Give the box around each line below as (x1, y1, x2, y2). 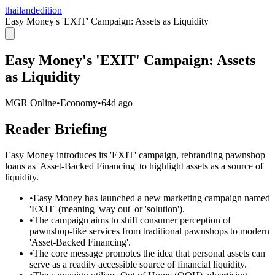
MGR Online (5, 97, 56, 108)
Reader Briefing (5, 120, 107, 137)
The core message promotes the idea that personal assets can (33, 247, 265, 258)
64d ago (101, 97, 133, 108)
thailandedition (5, 5, 62, 15)
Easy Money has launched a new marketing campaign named (33, 192, 270, 203)
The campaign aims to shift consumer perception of (33, 214, 231, 225)
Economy (60, 97, 98, 108)
